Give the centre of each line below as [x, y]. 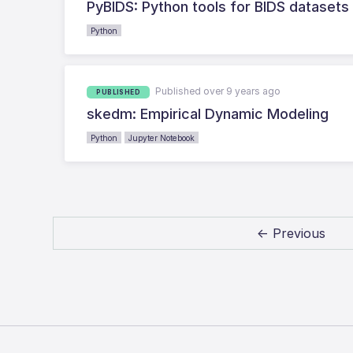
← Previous [292, 233]
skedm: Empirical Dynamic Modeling [208, 113]
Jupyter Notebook [162, 137]
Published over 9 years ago [218, 91]
